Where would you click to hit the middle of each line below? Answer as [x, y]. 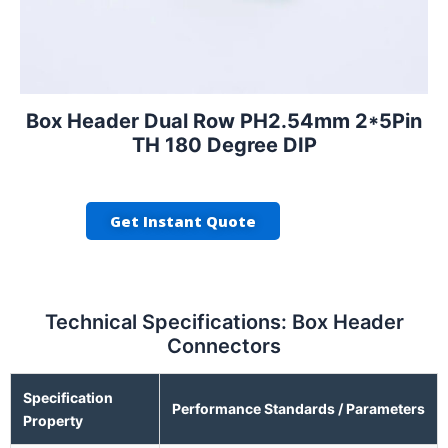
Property [53, 421]
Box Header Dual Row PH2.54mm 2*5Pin [224, 121]
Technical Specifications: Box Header [224, 322]
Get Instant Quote [182, 221]
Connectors [224, 346]
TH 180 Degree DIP [224, 145]
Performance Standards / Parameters [298, 409]
